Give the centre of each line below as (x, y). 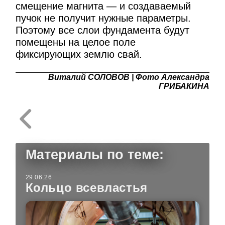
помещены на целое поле (76, 42)
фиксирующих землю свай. (79, 54)
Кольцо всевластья (86, 187)
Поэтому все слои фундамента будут (103, 30)
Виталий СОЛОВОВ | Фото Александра (129, 77)
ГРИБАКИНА (184, 86)
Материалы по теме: (94, 154)
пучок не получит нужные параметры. (103, 18)
